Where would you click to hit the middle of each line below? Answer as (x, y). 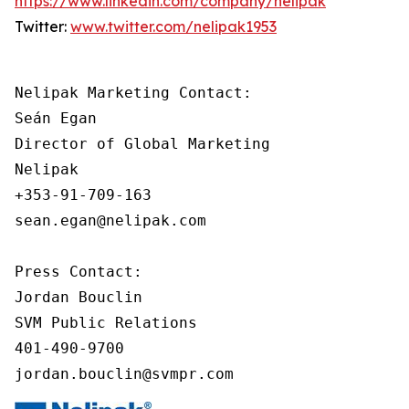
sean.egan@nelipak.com (110, 220)
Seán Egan (56, 118)
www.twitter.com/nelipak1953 (173, 26)
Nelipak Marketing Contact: (133, 93)
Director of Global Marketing (142, 144)
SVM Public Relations (106, 323)
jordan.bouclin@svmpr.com (124, 374)
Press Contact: (79, 272)
